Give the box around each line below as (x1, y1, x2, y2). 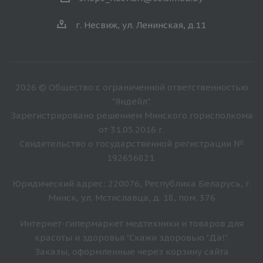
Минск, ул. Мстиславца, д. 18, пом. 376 (48, 191, 215, 203)
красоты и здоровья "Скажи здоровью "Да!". (35, 231, 228, 243)
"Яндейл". (112, 95, 151, 107)
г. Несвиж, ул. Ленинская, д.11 (76, 19, 206, 31)
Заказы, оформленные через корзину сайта (34, 245, 229, 257)
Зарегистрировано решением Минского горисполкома (10, 109, 253, 121)
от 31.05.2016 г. (99, 123, 164, 135)
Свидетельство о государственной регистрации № (19, 137, 244, 149)
